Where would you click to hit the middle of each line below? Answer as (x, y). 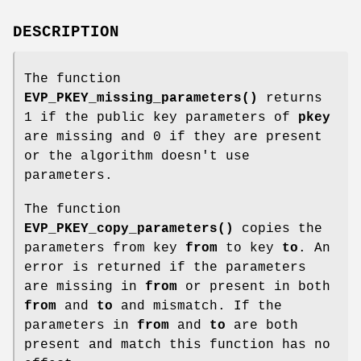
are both (262, 325)
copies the (278, 228)
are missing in (85, 286)
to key (250, 248)
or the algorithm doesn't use (137, 156)
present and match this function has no (177, 344)
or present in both (254, 286)
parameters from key (105, 248)
